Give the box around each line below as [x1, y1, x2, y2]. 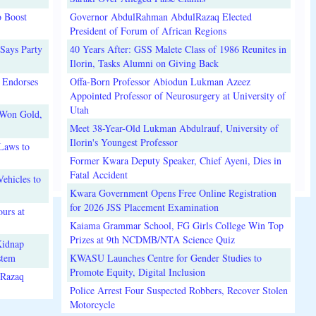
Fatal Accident [69, 167, 128, 181]
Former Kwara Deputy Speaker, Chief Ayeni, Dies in [69, 153, 281, 167]
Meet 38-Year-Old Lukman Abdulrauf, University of [69, 121, 279, 135]
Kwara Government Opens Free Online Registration [69, 186, 276, 200]
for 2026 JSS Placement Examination [69, 200, 219, 214]
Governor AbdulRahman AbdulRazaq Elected [69, 9, 252, 23]
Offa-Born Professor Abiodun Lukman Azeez [69, 74, 250, 88]
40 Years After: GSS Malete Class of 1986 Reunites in [69, 42, 286, 56]
